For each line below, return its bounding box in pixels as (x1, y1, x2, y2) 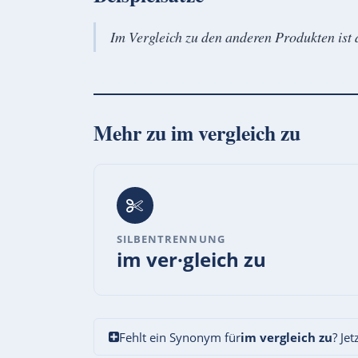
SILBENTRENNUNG (117, 231, 225, 246)
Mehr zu (93, 117, 171, 148)
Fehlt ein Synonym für (118, 328, 241, 345)
